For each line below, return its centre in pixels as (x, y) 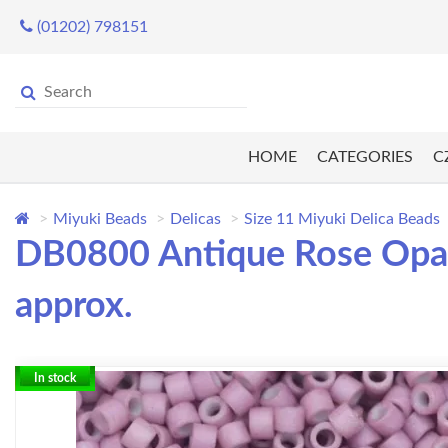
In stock (55, 378)
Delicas (195, 219)
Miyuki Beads (100, 219)
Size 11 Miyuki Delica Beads (342, 219)
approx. (74, 306)
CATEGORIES (364, 157)
